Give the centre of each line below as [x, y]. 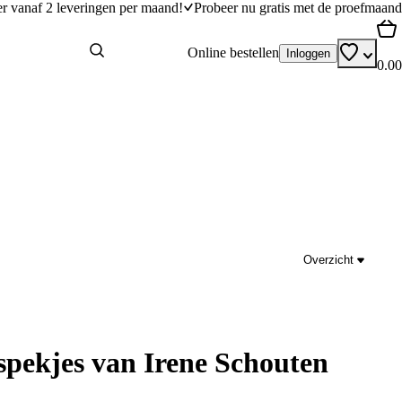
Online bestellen [233, 52]
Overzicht [328, 260]
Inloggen [308, 53]
